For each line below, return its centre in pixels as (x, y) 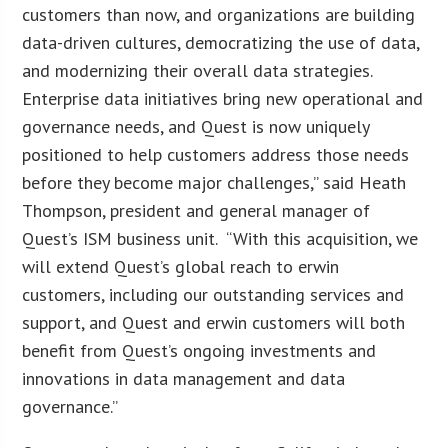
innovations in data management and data (184, 378)
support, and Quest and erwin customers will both (214, 322)
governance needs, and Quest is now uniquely (196, 126)
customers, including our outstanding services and (213, 294)
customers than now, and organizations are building (219, 14)
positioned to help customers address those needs (216, 154)
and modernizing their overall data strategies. (200, 70)
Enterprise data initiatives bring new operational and (223, 98)
